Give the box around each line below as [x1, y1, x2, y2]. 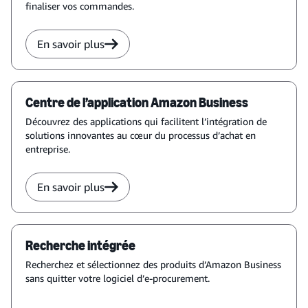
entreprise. [25, 143, 70, 155]
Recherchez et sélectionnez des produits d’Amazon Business [25, 258, 281, 270]
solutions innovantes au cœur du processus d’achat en [25, 129, 256, 141]
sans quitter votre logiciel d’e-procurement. [25, 272, 210, 284]
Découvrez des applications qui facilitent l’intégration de [25, 115, 267, 127]
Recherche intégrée [25, 237, 135, 254]
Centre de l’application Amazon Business [25, 94, 248, 111]
